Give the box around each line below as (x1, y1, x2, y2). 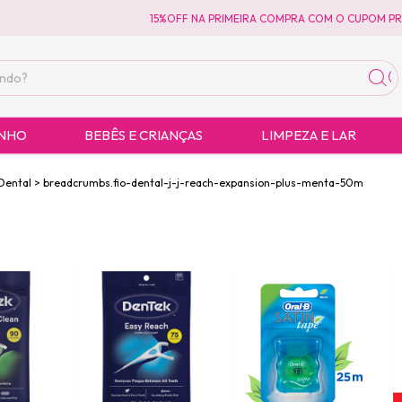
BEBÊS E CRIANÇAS (84, 127, 204, 144)
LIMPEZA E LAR (260, 127, 356, 144)
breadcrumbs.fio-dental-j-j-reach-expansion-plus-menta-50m (43, 175, 363, 189)
